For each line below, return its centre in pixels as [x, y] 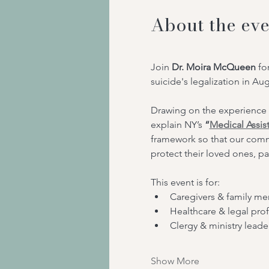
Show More [175, 261]
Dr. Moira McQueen [213, 67]
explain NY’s [176, 125]
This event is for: [185, 182]
